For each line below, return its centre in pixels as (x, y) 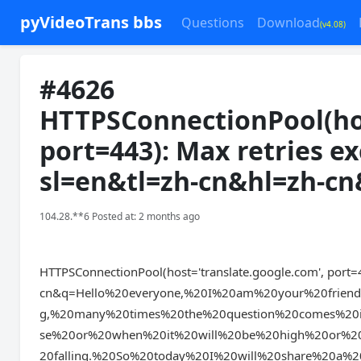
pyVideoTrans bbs (91, 22)
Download (289, 23)
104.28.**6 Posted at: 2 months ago (120, 216)
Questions (213, 23)
